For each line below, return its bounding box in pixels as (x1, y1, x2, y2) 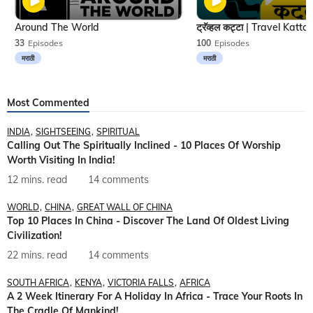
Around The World (15, 21, 99, 34)
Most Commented (7, 96, 89, 110)
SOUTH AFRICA (7, 277, 69, 289)
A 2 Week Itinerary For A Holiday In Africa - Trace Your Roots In (7, 290, 303, 303)
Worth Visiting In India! (7, 154, 115, 167)
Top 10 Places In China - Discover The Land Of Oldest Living (7, 214, 289, 228)
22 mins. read (7, 249, 67, 262)
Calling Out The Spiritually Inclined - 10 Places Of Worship (7, 139, 281, 152)
